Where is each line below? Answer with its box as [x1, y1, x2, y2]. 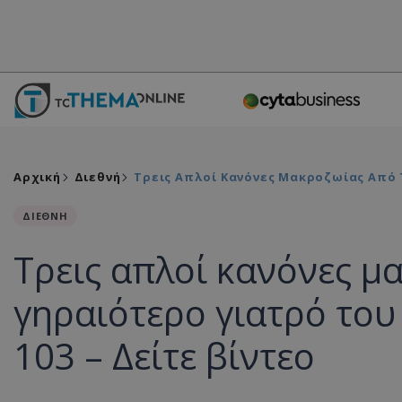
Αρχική [13, 169, 61, 185]
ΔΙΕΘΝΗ [22, 209, 68, 223]
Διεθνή [74, 169, 121, 185]
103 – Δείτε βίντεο [13, 331, 315, 380]
